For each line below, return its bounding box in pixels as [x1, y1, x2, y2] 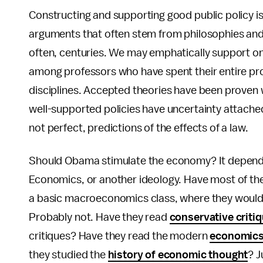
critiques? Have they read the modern [29, 230, 210, 242]
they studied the [29, 249, 108, 261]
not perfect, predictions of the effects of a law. [29, 122, 248, 134]
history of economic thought [107, 249, 248, 261]
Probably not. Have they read [29, 211, 170, 223]
